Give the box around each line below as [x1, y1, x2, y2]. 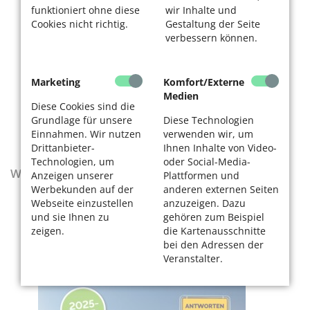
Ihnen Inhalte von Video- [163, 141, 277, 154]
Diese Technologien [163, 113, 254, 127]
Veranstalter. [163, 252, 223, 265]
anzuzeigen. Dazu [163, 197, 246, 210]
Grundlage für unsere [31, 113, 132, 127]
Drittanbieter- [31, 141, 95, 154]
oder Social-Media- [163, 155, 250, 168]
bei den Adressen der [163, 238, 264, 251]
